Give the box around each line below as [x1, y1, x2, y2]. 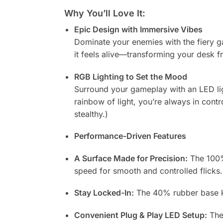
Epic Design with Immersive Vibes [74, 24, 203, 35]
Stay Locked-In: [74, 188, 134, 198]
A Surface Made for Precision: [74, 153, 188, 163]
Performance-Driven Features [74, 131, 186, 141]
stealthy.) [74, 109, 108, 119]
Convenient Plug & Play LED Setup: [74, 210, 207, 220]
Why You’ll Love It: [64, 8, 145, 19]
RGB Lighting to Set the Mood [74, 71, 187, 82]
